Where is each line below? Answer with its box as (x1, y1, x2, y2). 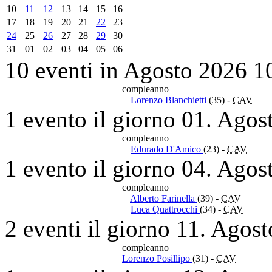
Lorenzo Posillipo (122, 253, 192, 263)
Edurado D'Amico (131, 143, 203, 154)
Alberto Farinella (130, 192, 197, 203)
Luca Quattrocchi (131, 203, 200, 214)
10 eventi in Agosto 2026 (5, 56, 247, 83)
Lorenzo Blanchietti (131, 94, 209, 105)
